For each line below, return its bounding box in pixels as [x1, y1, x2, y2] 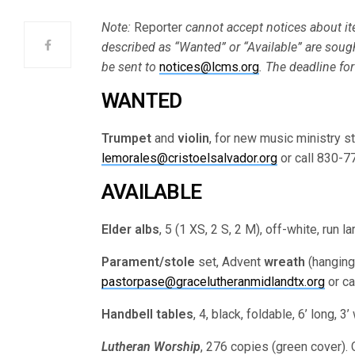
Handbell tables [101, 307, 194, 322]
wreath [264, 254, 306, 269]
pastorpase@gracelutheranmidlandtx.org [101, 274, 325, 289]
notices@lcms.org [159, 59, 260, 74]
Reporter [134, 20, 183, 35]
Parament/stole [101, 254, 199, 269]
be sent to [101, 59, 157, 74]
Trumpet [101, 131, 151, 146]
